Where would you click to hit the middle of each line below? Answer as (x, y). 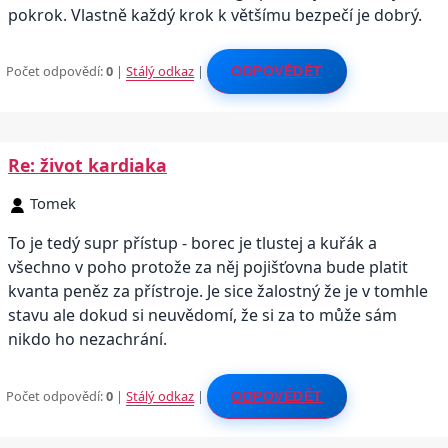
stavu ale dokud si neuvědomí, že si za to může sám (202, 315)
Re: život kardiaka (87, 165)
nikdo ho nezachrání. (87, 339)
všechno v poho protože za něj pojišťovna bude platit (208, 267)
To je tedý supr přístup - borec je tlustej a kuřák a (192, 243)
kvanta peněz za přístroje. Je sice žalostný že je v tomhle (218, 291)
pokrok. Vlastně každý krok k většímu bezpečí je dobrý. (215, 14)
